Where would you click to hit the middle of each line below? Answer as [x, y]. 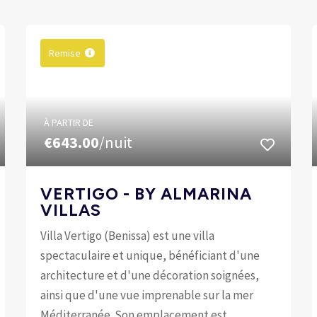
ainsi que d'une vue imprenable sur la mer [147, 295]
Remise [65, 53]
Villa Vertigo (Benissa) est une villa [128, 235]
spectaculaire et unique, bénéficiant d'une [150, 255]
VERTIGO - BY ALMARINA [146, 194]
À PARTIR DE [69, 122]
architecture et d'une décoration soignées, [150, 275]
